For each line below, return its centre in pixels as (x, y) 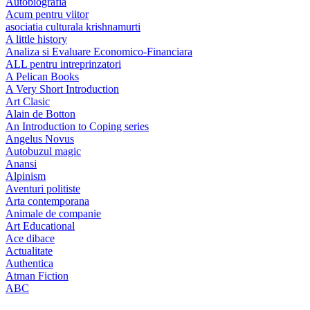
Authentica (29, 263)
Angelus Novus (40, 138)
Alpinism (26, 176)
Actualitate (29, 250)
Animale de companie (53, 213)
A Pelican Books (42, 76)
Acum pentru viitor (47, 14)
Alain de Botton (40, 113)
